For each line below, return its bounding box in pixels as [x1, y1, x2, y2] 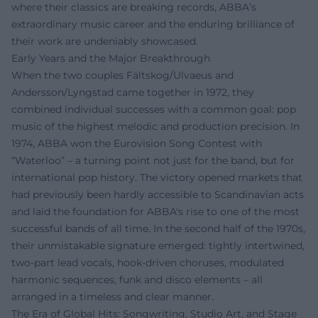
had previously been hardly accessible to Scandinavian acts [11, 187, 304, 201]
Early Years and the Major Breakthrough [11, 51, 210, 65]
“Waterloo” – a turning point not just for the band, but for [11, 153, 295, 167]
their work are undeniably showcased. [11, 34, 198, 48]
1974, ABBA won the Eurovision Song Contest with [11, 136, 262, 150]
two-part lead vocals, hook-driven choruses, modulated [11, 256, 284, 269]
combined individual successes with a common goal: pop [11, 102, 296, 116]
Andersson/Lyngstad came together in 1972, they [11, 85, 254, 99]
